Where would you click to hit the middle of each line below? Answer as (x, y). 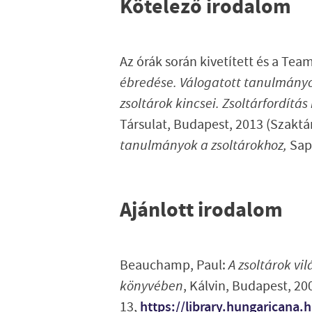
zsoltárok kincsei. (170, 104)
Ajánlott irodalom (201, 210)
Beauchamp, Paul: (174, 265)
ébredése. (148, 83)
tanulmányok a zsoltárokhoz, (205, 146)
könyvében (151, 286)
